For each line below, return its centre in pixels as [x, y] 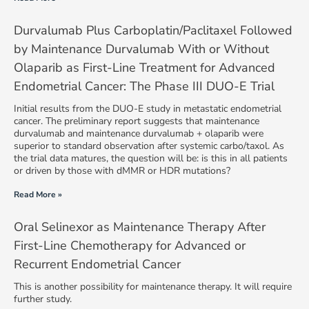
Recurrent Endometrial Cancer [97, 264]
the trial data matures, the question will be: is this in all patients [150, 158]
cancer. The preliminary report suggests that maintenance [136, 121]
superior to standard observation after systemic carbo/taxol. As [149, 146]
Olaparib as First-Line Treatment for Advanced [144, 67]
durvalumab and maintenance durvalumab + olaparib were [138, 133]
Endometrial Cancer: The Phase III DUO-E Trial [144, 86]
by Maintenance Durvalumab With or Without [141, 49]
